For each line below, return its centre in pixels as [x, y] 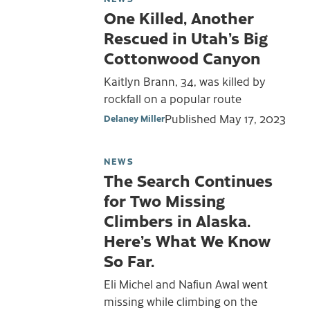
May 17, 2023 [253, 119]
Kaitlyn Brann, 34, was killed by [185, 81]
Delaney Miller [134, 118]
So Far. [129, 261]
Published [192, 119]
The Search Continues [188, 180]
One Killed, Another [179, 18]
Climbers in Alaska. [177, 220]
